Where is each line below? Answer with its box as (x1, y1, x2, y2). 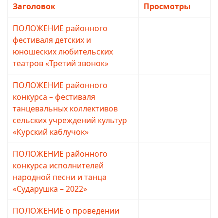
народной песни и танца (13, 172, 107, 183)
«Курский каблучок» (13, 127, 89, 138)
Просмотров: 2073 (147, 207, 201, 216)
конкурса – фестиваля (13, 91, 95, 103)
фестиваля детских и (13, 35, 91, 46)
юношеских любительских (13, 46, 113, 57)
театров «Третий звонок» (13, 58, 109, 69)
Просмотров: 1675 (147, 25, 201, 34)
